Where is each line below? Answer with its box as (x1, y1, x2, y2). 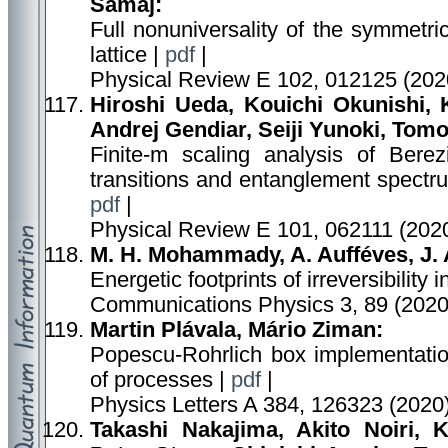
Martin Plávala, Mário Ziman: (90, 318, 383, 342)
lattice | (90, 43, 165, 67)
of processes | (90, 368, 231, 392)
